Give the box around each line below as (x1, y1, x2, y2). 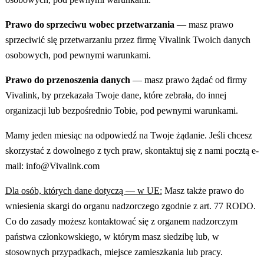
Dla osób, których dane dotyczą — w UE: (5, 186, 162, 196)
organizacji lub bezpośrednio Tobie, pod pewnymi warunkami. (5, 105, 238, 116)
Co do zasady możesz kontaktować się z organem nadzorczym (5, 216, 237, 227)
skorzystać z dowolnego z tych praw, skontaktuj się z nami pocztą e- (5, 146, 259, 156)
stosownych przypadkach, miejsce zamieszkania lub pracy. (5, 247, 223, 258)
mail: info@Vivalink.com (5, 161, 100, 171)
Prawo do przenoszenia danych (5, 75, 133, 85)
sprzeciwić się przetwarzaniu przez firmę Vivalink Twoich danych (5, 35, 250, 45)
